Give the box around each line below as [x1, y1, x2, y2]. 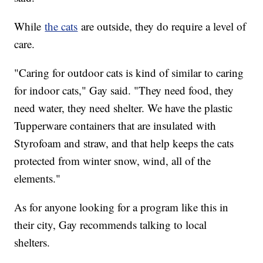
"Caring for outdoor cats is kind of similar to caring [14, 65, 244, 80]
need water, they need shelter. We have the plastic [14, 100, 233, 115]
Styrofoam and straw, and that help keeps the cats [14, 135, 234, 150]
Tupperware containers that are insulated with [14, 117, 217, 133]
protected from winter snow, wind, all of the [14, 153, 211, 168]
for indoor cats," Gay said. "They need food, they [14, 82, 234, 97]
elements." [14, 170, 61, 186]
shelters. [14, 234, 54, 249]
